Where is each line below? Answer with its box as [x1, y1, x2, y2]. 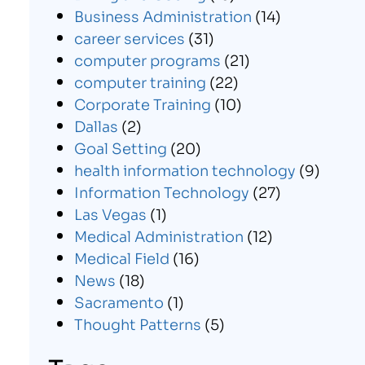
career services [73, 27, 185, 49]
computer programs [73, 49, 221, 71]
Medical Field [73, 247, 169, 269]
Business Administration [73, 5, 252, 27]
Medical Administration [73, 225, 244, 247]
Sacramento [73, 291, 164, 313]
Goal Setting [73, 137, 167, 159]
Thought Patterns [73, 313, 201, 335]
